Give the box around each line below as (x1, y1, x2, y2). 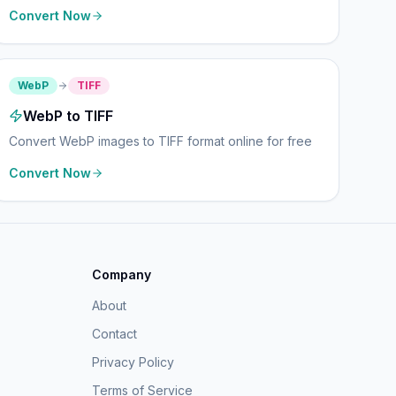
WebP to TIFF (23, 107, 114, 125)
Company (92, 267, 151, 282)
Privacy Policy (92, 354, 174, 369)
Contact (92, 326, 137, 341)
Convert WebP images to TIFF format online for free (9, 133, 313, 148)
